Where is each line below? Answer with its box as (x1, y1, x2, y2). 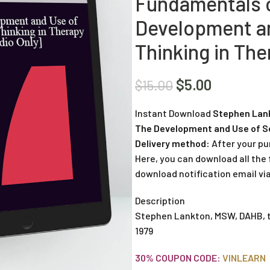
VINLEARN (222, 252, 266, 263)
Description (135, 195, 185, 206)
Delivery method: (135, 137, 210, 149)
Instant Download (135, 107, 213, 119)
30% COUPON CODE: (135, 252, 221, 263)
